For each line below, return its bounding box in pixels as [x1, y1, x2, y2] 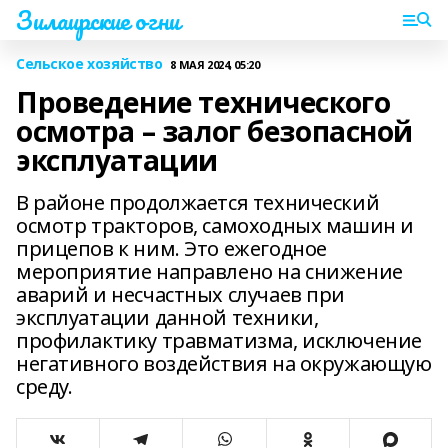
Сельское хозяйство [16, 54, 163, 73]
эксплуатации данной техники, [16, 304, 319, 331]
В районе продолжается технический [16, 189, 380, 216]
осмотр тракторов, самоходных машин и [16, 212, 414, 239]
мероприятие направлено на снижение [16, 258, 403, 285]
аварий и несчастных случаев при [16, 281, 345, 308]
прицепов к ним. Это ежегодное [16, 235, 327, 262]
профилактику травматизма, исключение [16, 327, 422, 354]
